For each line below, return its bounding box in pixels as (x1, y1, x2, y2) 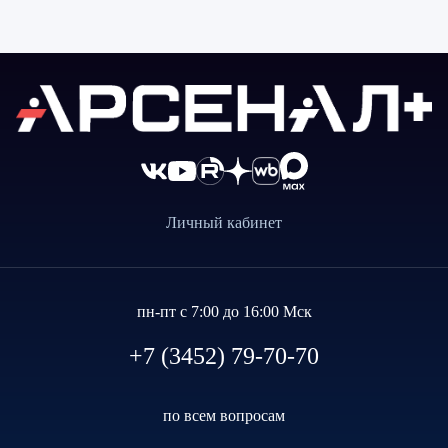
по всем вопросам (163, 406, 285, 424)
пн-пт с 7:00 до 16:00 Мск (136, 302, 312, 320)
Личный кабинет (166, 213, 282, 231)
